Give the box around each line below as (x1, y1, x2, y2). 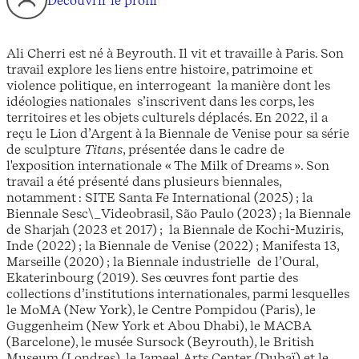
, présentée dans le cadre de (123, 141, 284, 158)
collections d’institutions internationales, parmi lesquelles (6, 285, 349, 302)
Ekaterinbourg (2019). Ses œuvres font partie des (6, 269, 298, 286)
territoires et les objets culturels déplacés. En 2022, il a (6, 109, 328, 126)
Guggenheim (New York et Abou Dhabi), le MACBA (6, 317, 312, 334)
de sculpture (6, 141, 84, 158)
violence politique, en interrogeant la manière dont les (6, 77, 330, 94)
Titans (84, 141, 123, 158)
